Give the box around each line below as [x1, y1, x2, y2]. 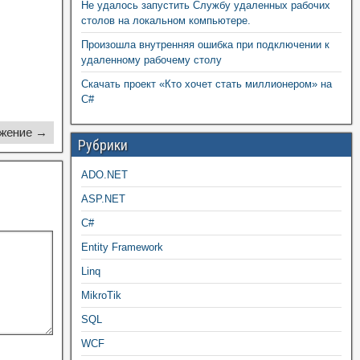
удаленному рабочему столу [80, 54, 222, 66]
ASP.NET [80, 193, 125, 205]
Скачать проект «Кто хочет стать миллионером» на [80, 78, 332, 90]
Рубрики [77, 137, 128, 153]
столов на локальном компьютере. [80, 14, 251, 27]
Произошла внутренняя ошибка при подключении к [80, 39, 329, 51]
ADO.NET [80, 169, 128, 181]
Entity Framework [80, 241, 163, 253]
